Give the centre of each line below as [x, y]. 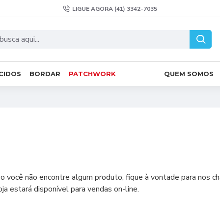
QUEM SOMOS [189, 73]
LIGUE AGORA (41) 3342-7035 [115, 9]
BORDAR [45, 73]
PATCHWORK [92, 73]
